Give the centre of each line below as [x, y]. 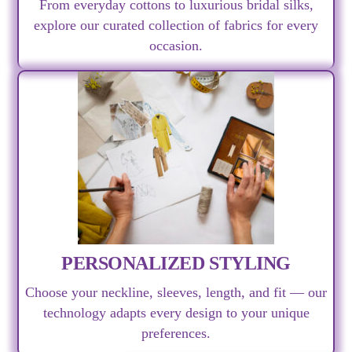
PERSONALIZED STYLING [176, 264]
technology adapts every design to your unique [176, 313]
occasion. [176, 46]
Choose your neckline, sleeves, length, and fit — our [176, 293]
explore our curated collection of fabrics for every [176, 26]
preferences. [176, 334]
